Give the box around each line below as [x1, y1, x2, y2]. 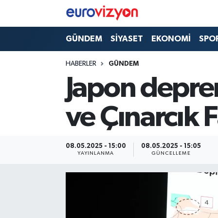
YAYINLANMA [77, 151, 114, 156]
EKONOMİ [151, 35, 191, 43]
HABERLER [65, 60, 96, 67]
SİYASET [110, 35, 143, 43]
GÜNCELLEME [151, 151, 191, 156]
